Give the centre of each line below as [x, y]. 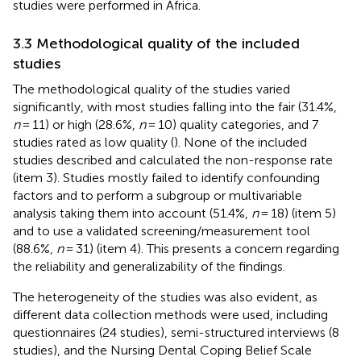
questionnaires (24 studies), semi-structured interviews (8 [176, 332]
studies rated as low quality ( [93, 142]
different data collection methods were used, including [170, 314]
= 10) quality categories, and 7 [232, 124]
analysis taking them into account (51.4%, [132, 213]
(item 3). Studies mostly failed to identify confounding [166, 177]
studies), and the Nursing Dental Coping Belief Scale [162, 350]
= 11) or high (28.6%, [79, 124]
